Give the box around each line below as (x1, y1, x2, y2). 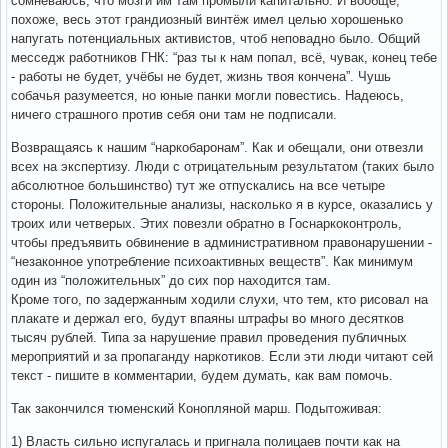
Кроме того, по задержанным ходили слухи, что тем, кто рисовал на (11, 291, 428, 307)
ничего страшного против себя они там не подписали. (11, 106, 337, 122)
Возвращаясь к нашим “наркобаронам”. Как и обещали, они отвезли (11, 139, 423, 155)
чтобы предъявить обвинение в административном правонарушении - (11, 234, 432, 250)
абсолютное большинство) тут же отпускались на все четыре (11, 177, 385, 193)
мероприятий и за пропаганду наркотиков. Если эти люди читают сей (11, 348, 433, 364)
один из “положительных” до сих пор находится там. (11, 272, 331, 288)
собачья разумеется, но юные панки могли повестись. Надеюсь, (11, 87, 404, 103)
